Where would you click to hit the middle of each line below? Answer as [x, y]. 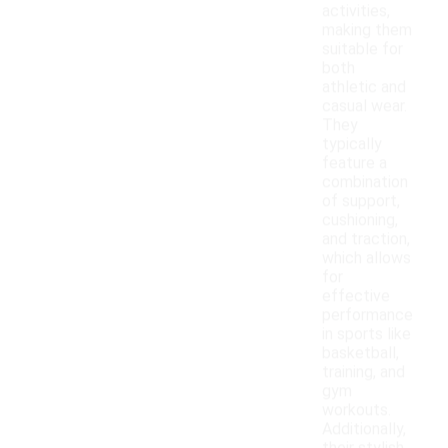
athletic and [364, 87]
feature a [354, 163]
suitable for [362, 49]
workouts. [356, 410]
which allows [366, 258]
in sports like [366, 334]
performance [367, 315]
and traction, [366, 239]
